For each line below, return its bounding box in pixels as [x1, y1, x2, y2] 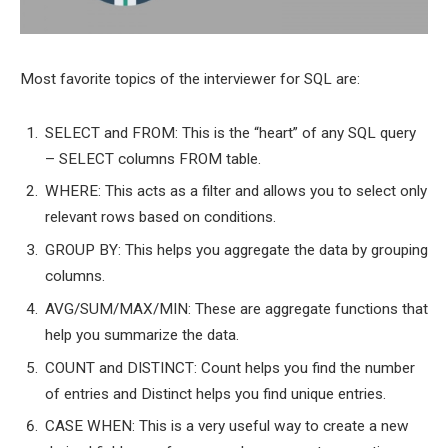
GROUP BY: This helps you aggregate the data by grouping [45, 241, 428, 260]
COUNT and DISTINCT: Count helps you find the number [45, 358, 415, 377]
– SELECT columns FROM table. [45, 149, 261, 168]
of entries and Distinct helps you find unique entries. [45, 384, 386, 403]
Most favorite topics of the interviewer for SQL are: [20, 70, 360, 88]
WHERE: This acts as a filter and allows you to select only [45, 182, 427, 201]
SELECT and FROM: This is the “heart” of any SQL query [45, 123, 416, 142]
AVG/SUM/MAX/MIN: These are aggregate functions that [45, 299, 428, 318]
